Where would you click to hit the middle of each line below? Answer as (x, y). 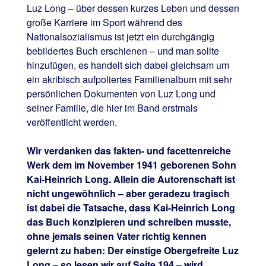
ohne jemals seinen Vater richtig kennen (116, 236)
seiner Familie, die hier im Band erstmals (112, 108)
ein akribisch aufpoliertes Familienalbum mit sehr (129, 80)
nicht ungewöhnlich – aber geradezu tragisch (128, 194)
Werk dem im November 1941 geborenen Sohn (131, 165)
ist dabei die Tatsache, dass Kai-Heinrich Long (131, 208)
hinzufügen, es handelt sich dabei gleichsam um (128, 65)
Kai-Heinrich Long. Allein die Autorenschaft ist (131, 179)
